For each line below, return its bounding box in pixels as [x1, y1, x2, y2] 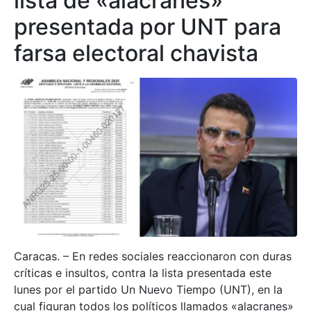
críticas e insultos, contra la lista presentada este [14, 266, 271, 280]
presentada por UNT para [14, 12, 281, 40]
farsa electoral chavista [14, 39, 258, 67]
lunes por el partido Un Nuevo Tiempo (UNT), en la [14, 283, 283, 297]
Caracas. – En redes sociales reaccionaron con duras [14, 249, 292, 264]
